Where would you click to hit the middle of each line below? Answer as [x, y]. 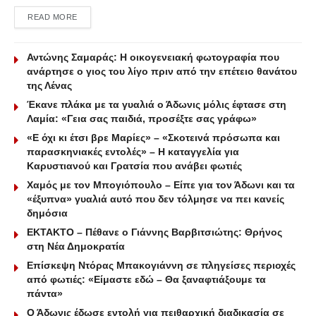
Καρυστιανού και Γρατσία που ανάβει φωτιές [134, 165]
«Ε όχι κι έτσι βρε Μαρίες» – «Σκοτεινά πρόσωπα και [153, 137]
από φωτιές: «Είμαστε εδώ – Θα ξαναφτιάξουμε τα [146, 279]
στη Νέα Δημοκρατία [76, 246]
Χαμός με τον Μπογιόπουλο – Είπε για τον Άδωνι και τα [161, 184]
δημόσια [47, 213]
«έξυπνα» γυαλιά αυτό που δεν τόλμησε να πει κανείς [156, 199]
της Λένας [49, 85]
